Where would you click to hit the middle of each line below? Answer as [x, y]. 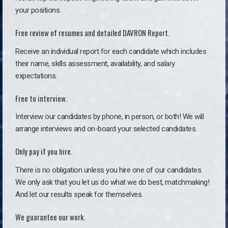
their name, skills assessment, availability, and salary [95, 63]
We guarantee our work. [50, 217]
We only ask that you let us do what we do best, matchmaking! [112, 182]
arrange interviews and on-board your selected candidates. [106, 129]
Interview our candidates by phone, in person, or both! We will [109, 117]
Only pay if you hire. [44, 151]
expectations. [36, 76]
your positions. [38, 10]
